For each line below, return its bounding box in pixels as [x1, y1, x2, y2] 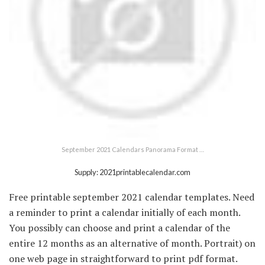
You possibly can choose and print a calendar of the [9, 221, 230, 234]
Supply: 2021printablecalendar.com [75, 167, 190, 177]
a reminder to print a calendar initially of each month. [9, 205, 240, 219]
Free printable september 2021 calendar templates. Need [9, 190, 254, 203]
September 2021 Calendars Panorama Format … [61, 145, 204, 153]
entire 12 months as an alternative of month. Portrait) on [9, 236, 256, 250]
